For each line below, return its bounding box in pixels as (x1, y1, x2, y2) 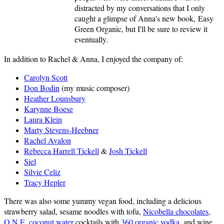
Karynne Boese (24, 103, 73, 114)
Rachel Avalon (24, 135, 71, 146)
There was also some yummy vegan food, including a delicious (4, 195, 201, 206)
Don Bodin (24, 82, 59, 93)
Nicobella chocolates (143, 206, 208, 217)
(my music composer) (59, 82, 129, 93)
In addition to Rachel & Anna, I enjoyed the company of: (4, 53, 183, 64)
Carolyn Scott (24, 72, 67, 83)
